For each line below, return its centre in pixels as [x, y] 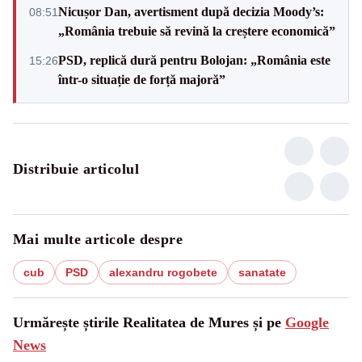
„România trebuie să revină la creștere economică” [197, 31]
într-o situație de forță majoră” [142, 79]
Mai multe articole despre [98, 239]
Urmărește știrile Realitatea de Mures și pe [149, 322]
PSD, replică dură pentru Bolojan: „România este [194, 60]
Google [307, 322]
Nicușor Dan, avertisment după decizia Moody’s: [191, 11]
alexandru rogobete [163, 272]
